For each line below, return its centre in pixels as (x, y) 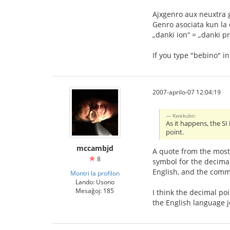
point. (175, 132)
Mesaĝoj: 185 (95, 190)
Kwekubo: (185, 115)
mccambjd (95, 148)
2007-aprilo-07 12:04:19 (187, 92)
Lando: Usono (95, 181)
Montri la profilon (95, 173)
